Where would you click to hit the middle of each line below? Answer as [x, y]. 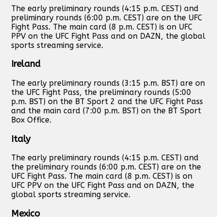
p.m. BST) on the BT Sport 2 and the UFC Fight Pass [107, 102]
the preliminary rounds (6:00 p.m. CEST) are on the [106, 167]
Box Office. [31, 120]
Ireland [26, 64]
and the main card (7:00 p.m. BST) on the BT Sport [106, 111]
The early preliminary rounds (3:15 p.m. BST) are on [108, 83]
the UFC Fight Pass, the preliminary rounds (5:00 [101, 93]
